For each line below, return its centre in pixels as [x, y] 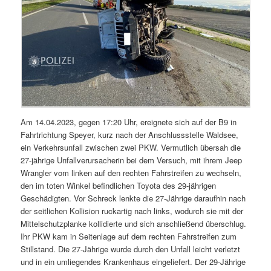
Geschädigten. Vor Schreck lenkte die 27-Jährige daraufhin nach [133, 198]
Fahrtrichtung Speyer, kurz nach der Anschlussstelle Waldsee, [130, 135]
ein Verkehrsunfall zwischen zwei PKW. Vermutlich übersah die [131, 148]
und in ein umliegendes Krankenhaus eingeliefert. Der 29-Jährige [133, 262]
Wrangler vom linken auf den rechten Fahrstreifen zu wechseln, [131, 173]
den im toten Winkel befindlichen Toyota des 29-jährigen [119, 186]
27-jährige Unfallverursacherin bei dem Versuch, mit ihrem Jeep [132, 160]
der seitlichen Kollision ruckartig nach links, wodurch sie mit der [132, 211]
